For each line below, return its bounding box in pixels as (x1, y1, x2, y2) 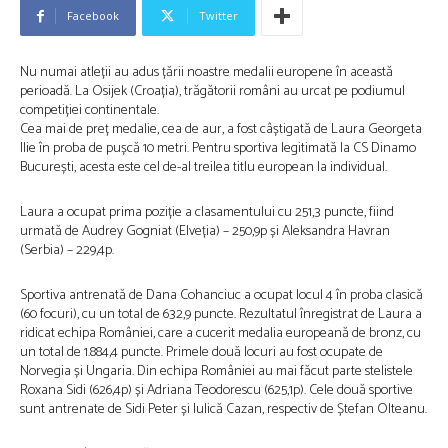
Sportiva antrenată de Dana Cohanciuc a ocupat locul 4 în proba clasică (20, 284, 423, 307)
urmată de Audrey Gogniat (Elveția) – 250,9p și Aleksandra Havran (20, 220, 390, 243)
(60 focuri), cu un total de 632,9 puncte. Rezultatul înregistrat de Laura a (20, 303, 422, 326)
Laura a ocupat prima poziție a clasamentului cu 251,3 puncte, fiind (20, 201, 394, 224)
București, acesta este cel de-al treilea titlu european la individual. (20, 156, 387, 179)
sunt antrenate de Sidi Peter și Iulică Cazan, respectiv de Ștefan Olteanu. (20, 398, 427, 421)
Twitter (199, 8, 238, 23)
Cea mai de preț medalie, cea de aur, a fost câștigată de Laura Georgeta (20, 118, 422, 141)
